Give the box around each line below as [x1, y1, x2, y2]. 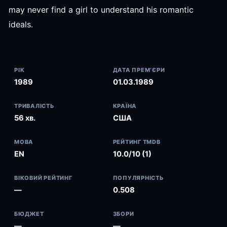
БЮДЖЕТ [14, 210, 44, 217]
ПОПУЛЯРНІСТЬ [112, 174, 164, 181]
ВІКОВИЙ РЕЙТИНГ [14, 174, 72, 181]
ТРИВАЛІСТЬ [14, 102, 55, 109]
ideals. [9, 19, 33, 29]
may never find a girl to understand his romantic [9, 5, 194, 15]
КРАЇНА [112, 102, 137, 109]
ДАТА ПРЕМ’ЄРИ [112, 66, 165, 73]
